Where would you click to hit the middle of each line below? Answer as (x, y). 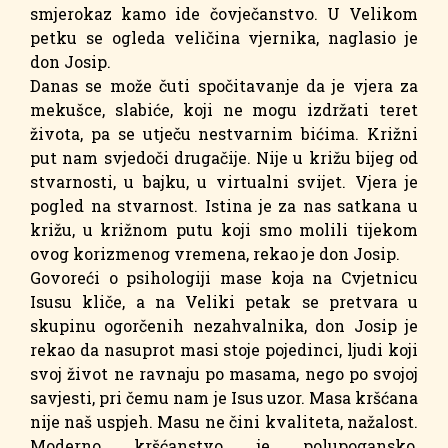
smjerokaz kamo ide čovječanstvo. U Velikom (224, 13)
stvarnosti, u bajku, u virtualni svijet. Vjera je (224, 181)
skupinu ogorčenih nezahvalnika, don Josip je (224, 325)
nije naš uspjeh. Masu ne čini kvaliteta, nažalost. (224, 421)
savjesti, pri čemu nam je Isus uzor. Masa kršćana (224, 397)
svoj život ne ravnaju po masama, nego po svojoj (224, 373)
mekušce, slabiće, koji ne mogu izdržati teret (224, 109)
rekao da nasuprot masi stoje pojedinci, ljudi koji (224, 349)
